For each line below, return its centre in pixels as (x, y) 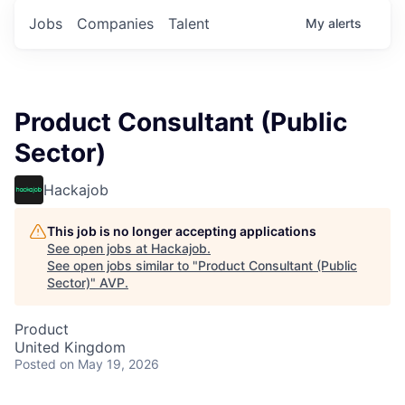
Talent (189, 23)
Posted (35, 363)
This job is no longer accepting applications (182, 231)
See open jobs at (99, 248)
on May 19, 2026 (109, 363)
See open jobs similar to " (122, 265)
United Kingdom (70, 347)
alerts (345, 23)
